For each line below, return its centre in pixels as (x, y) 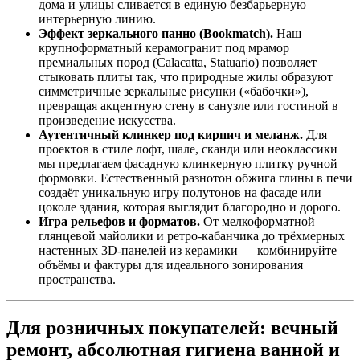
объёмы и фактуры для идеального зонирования (171, 265)
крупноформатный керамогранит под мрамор (164, 48)
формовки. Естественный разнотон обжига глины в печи (196, 178)
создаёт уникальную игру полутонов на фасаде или (180, 193)
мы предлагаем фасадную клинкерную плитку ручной (188, 164)
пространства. (77, 280)
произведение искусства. (107, 121)
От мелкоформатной (258, 222)
